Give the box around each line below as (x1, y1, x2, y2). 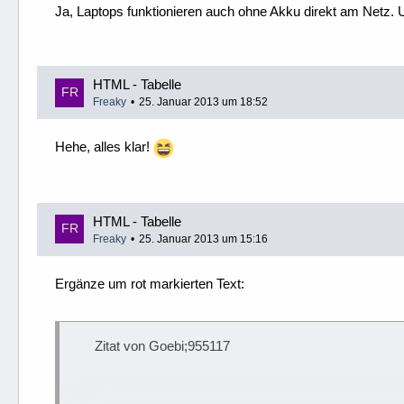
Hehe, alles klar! (55, 139, 153, 154)
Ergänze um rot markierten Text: (55, 275, 244, 291)
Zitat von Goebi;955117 (95, 337, 230, 353)
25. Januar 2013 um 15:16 (139, 232, 268, 245)
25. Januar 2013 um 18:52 (139, 96, 268, 108)
